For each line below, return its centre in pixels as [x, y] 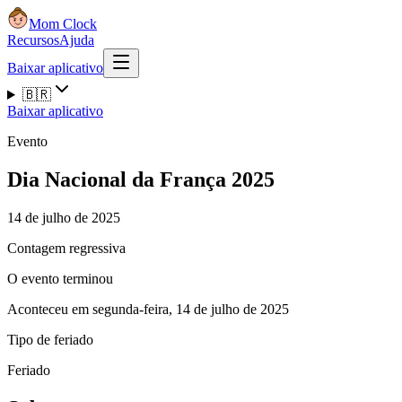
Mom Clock [63, 24]
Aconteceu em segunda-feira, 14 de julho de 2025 [148, 309]
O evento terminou [60, 278]
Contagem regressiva [66, 248]
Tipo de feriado [50, 339]
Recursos [33, 40]
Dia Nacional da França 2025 [141, 179]
